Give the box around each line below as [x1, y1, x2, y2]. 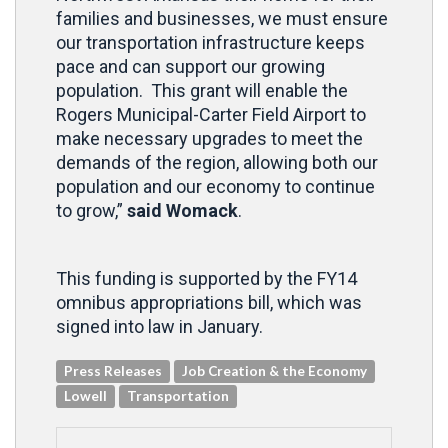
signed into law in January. [56, 316, 263, 337]
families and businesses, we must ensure [56, 8, 388, 29]
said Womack [127, 200, 238, 221]
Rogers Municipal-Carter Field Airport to [56, 104, 366, 125]
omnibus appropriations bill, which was [56, 292, 362, 313]
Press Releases [64, 363, 163, 379]
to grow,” [56, 200, 127, 221]
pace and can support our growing [56, 56, 325, 77]
